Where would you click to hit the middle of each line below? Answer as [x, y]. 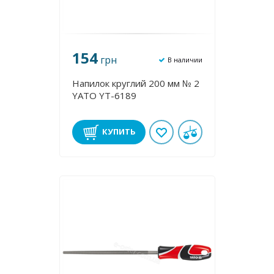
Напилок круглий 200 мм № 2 [135, 83]
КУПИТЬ [119, 131]
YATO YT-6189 [104, 95]
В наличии [185, 59]
